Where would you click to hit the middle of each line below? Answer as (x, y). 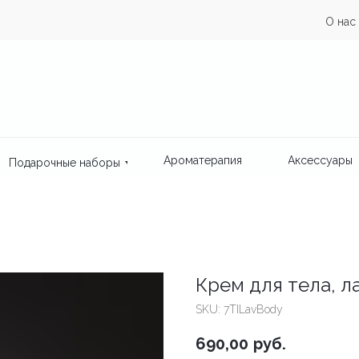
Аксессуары (320, 160)
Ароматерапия (203, 160)
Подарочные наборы (65, 162)
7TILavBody (253, 309)
